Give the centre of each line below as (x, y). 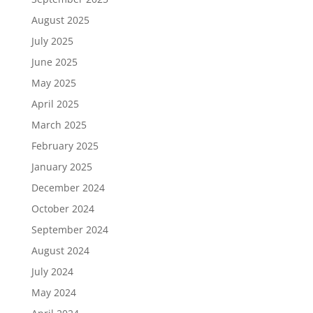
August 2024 (60, 250)
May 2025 (53, 83)
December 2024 (68, 188)
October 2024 (63, 209)
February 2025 (65, 146)
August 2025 (60, 20)
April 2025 (55, 104)
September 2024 (70, 230)
